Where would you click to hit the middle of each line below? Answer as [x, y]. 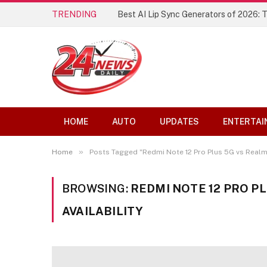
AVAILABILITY [103, 211]
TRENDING [74, 14]
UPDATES [179, 122]
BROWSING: [96, 188]
